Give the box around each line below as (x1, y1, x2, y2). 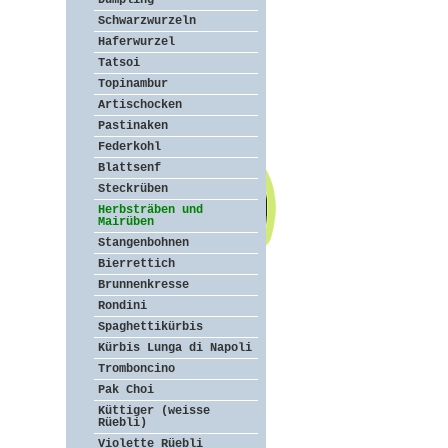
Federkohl (98, 140, 161, 154)
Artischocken (98, 98, 182, 112)
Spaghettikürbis (98, 320, 203, 334)
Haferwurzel (98, 35, 175, 49)
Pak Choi (98, 383, 154, 397)
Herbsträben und (98, 203, 203, 217)
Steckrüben (98, 182, 168, 196)
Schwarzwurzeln (98, 14, 196, 28)
